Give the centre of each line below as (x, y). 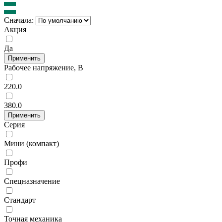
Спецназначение (32, 181)
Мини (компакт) (31, 143)
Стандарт (20, 200)
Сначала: (19, 20)
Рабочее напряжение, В (44, 67)
